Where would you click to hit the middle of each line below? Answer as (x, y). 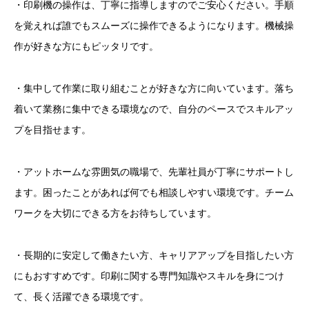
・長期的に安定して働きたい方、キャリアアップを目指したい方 (154, 255)
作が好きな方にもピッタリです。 (86, 46)
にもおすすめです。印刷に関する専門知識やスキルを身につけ (149, 275)
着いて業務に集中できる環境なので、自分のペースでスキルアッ (154, 109)
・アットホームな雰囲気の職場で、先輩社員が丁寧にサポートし (154, 172)
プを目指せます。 (52, 130)
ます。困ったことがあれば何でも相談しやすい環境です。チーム (154, 192)
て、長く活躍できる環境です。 (81, 296)
